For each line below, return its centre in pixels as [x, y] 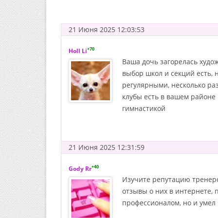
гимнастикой [144, 108]
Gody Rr [80, 169]
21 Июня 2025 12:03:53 [107, 29]
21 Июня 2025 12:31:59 [107, 147]
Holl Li [78, 51]
